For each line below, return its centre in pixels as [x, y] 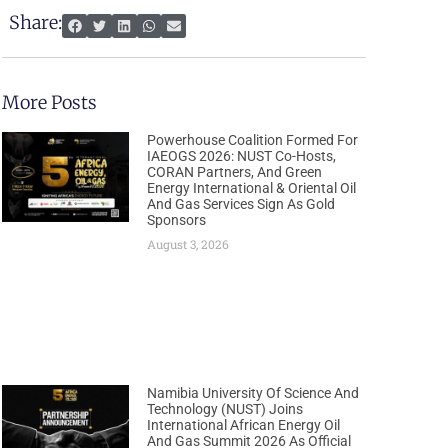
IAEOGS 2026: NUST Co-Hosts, [242, 156]
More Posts [49, 103]
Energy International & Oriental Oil [252, 188]
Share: [36, 22]
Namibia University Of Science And [253, 392]
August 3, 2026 [188, 244]
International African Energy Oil [244, 424]
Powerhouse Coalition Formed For [253, 140]
